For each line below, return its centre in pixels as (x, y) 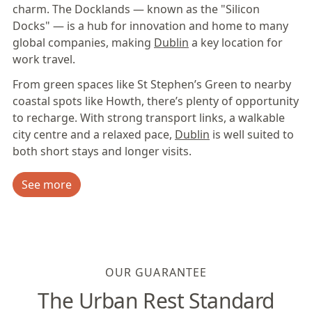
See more (47, 184)
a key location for (236, 42)
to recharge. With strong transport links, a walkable (149, 117)
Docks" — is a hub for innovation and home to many (150, 25)
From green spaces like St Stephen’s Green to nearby (152, 84)
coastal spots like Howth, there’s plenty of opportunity (156, 101)
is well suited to (252, 134)
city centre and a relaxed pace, (94, 134)
